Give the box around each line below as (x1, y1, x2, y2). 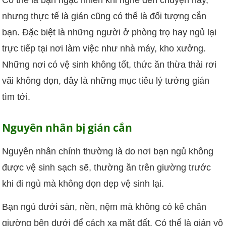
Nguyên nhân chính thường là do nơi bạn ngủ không (2, 146, 214, 156)
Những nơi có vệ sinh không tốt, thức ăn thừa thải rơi (2, 59, 217, 70)
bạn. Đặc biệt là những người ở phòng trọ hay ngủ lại (2, 27, 217, 37)
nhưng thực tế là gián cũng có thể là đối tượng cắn (2, 11, 207, 21)
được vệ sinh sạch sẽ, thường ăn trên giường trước (2, 162, 211, 173)
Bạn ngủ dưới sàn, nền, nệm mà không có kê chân (2, 202, 207, 212)
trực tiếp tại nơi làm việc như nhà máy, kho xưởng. (2, 43, 206, 53)
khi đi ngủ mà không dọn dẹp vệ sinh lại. (2, 178, 164, 189)
